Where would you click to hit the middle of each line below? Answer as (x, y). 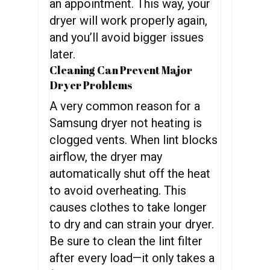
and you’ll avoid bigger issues (127, 37)
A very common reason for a (125, 106)
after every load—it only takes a (132, 258)
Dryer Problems (91, 85)
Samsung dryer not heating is (126, 123)
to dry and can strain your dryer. (132, 224)
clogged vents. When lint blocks (134, 140)
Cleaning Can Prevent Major (121, 70)
